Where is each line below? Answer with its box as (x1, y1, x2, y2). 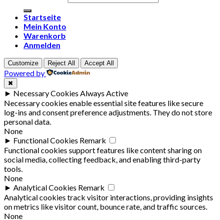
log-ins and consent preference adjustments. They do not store (4, 108, 212, 117)
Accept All (84, 59, 114, 67)
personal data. (4, 117, 51, 127)
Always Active (80, 88, 128, 98)
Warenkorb (24, 31, 66, 41)
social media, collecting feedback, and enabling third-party (4, 155, 200, 165)
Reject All (48, 59, 75, 67)
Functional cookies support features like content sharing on (4, 145, 202, 155)
